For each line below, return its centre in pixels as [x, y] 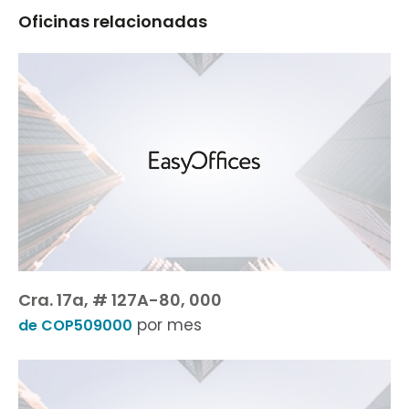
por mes [167, 325]
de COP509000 [75, 325]
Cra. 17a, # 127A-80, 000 [120, 300]
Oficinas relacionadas [113, 21]
